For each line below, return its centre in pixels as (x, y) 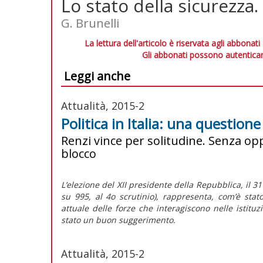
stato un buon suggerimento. (118, 220)
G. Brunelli (90, 23)
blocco (79, 153)
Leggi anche (97, 76)
